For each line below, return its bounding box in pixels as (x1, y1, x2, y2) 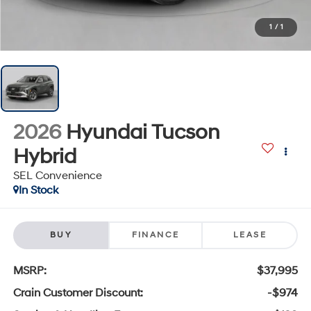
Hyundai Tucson (65, 119, 220, 145)
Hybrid (12, 143, 76, 169)
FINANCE (131, 230, 180, 241)
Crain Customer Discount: (12, 286, 143, 301)
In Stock (18, 183, 58, 197)
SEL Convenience (12, 168, 102, 183)
